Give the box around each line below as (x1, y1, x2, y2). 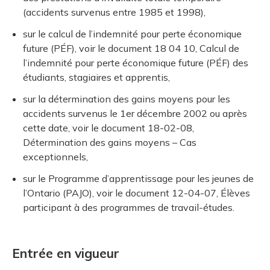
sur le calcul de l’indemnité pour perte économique (23, 27, 242, 40)
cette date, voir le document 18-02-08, (23, 121, 194, 134)
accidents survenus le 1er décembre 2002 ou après (23, 107, 247, 119)
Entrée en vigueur (12, 245, 119, 262)
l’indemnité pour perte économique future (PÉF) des (23, 56, 248, 69)
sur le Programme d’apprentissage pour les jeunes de (23, 172, 254, 184)
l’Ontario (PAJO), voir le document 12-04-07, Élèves (23, 186, 250, 199)
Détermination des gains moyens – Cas (23, 136, 196, 148)
